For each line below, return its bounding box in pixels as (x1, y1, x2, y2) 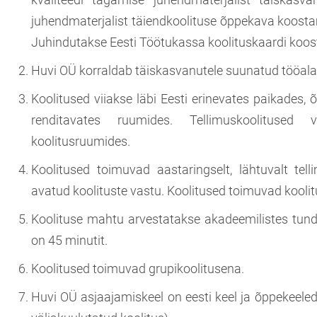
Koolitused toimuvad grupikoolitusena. (31, 260, 244, 276)
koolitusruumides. (31, 133, 130, 149)
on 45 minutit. (31, 232, 108, 248)
